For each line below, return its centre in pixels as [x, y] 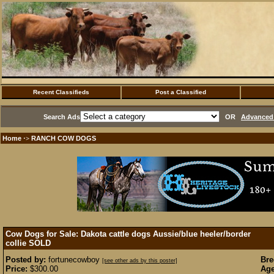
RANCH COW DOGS [64, 138]
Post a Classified [181, 92]
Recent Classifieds [61, 92]
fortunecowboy [74, 260]
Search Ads [62, 117]
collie [17, 243]
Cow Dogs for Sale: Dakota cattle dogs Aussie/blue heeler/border [128, 234]
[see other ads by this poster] [140, 261]
